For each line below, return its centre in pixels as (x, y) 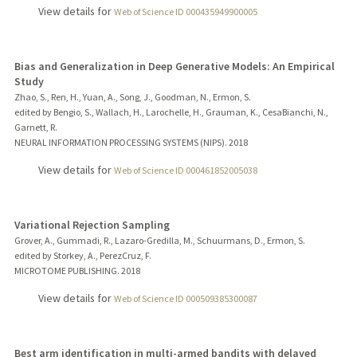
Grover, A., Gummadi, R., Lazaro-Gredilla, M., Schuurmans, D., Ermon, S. (159, 240)
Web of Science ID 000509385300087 (185, 298)
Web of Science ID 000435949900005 (185, 12)
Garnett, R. (35, 127)
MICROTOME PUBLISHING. (67, 270)
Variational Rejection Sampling (92, 224)
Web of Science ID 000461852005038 (185, 171)
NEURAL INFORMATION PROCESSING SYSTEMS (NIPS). (120, 143)
